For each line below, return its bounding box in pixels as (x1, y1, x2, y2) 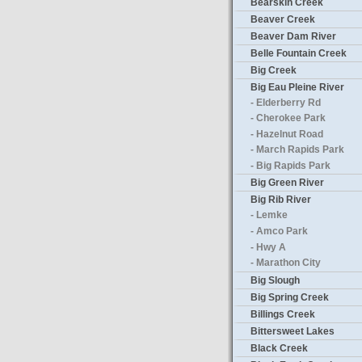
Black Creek (250, 342, 308, 354)
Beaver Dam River (250, 30, 336, 42)
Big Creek (250, 64, 297, 76)
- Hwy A (250, 242, 286, 252)
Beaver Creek (250, 13, 315, 25)
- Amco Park (250, 225, 308, 236)
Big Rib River (250, 194, 311, 206)
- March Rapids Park (250, 145, 344, 155)
